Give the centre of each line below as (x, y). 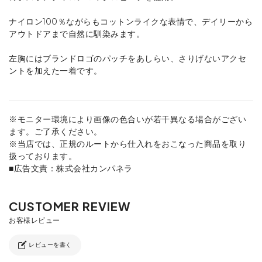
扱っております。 (43, 155)
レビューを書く (49, 245)
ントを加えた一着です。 (56, 70)
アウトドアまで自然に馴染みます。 (77, 33)
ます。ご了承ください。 (56, 131)
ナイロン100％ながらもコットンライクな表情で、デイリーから (131, 21)
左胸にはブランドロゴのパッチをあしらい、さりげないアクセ (127, 58)
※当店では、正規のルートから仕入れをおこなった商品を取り (127, 143)
